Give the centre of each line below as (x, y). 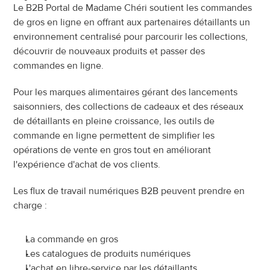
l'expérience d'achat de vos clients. (87, 165)
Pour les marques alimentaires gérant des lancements (126, 92)
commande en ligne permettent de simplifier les (114, 136)
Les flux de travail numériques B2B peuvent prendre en (129, 191)
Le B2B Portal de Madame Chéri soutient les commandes (133, 8)
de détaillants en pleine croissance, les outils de (114, 121)
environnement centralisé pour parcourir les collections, (131, 37)
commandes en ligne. (59, 66)
